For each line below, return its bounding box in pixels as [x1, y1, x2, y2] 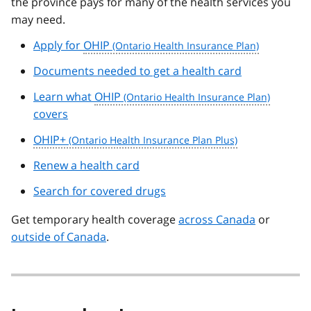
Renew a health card [33, 158, 140, 174]
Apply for [33, 37, 83, 53]
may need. [11, 12, 65, 28]
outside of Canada [11, 229, 106, 245]
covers [33, 106, 68, 122]
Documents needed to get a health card [33, 63, 242, 79]
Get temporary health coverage [11, 212, 178, 228]
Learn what [33, 89, 94, 105]
